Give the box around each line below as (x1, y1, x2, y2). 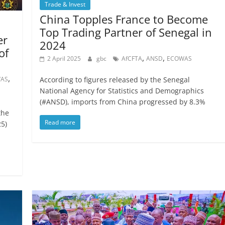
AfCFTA (122, 54, 143, 63)
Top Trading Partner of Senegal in (40, 25, 212, 40)
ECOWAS (167, 54, 192, 63)
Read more (45, 118, 76, 127)
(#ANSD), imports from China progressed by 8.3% (40, 97, 206, 107)
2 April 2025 (47, 54, 81, 63)
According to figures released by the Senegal (40, 75, 190, 85)
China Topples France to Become (40, 12, 208, 27)
